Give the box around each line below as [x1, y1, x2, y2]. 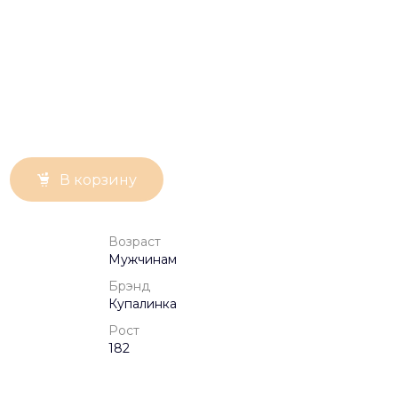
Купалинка [108, 296, 177, 313]
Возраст [108, 234, 161, 251]
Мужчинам [108, 251, 177, 268]
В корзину [60, 171, 138, 189]
